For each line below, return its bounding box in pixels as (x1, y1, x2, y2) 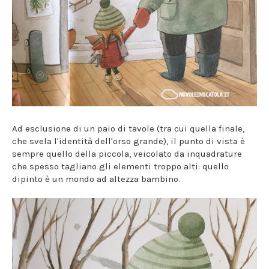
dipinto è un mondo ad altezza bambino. (12, 173, 180, 184)
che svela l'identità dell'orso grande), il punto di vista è (12, 135, 245, 147)
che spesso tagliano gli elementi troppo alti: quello (12, 160, 229, 172)
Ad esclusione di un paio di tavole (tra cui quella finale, (12, 122, 244, 134)
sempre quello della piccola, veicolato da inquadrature (12, 148, 242, 159)
